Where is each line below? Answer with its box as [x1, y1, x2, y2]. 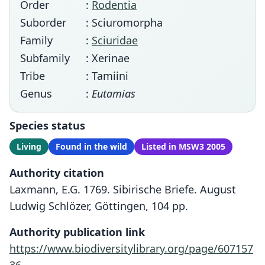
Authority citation [9, 166, 104, 180]
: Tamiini [86, 69, 128, 83]
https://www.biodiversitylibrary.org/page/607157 [9, 241, 253, 256]
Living [17, 141, 41, 152]
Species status [9, 118, 85, 132]
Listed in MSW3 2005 [141, 141, 225, 152]
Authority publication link [9, 225, 145, 239]
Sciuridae [92, 33, 138, 47]
